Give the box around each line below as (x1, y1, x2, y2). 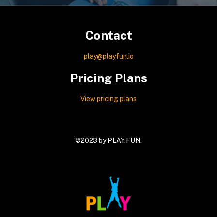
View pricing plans (80, 94, 137, 103)
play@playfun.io (83, 52, 134, 60)
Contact (85, 28, 132, 43)
